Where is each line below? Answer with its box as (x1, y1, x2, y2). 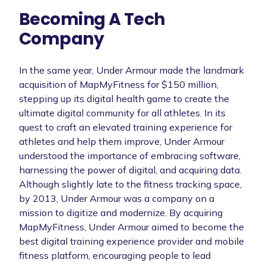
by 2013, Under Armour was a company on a (19, 192, 214, 204)
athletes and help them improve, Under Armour (19, 135, 224, 147)
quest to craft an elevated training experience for (19, 121, 232, 133)
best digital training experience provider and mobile (19, 235, 244, 247)
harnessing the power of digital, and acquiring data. (19, 163, 242, 176)
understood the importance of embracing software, (19, 149, 240, 161)
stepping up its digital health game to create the (19, 92, 229, 104)
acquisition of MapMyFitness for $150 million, (19, 78, 218, 90)
